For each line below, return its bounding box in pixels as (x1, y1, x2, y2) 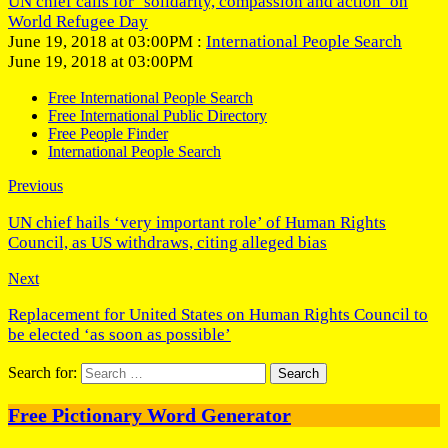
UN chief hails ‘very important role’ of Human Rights (8, 212, 386, 232)
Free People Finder (48, 125, 168, 143)
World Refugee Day (8, 12, 148, 32)
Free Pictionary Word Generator (8, 403, 291, 426)
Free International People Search (48, 89, 253, 107)
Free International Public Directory (48, 107, 267, 125)
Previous (8, 177, 63, 195)
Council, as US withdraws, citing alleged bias (8, 232, 327, 252)
